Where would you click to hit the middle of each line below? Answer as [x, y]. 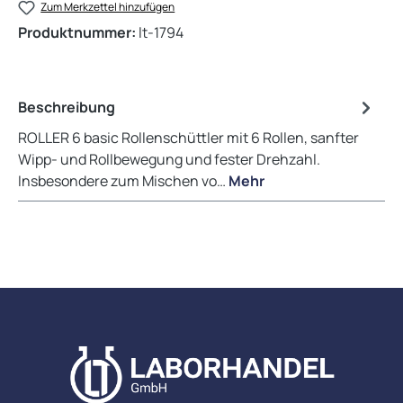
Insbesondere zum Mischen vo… [123, 180]
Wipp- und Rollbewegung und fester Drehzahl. [169, 159]
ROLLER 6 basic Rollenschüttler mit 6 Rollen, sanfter [188, 137]
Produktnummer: [78, 32]
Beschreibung [67, 107]
